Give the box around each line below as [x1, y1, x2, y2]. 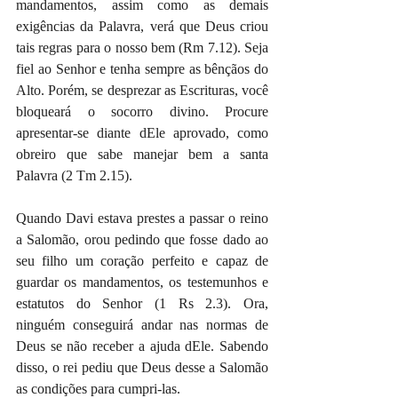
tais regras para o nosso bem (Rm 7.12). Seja [16, 40, 268, 55]
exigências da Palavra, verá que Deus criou [16, 19, 268, 34]
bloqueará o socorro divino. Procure [16, 104, 268, 119]
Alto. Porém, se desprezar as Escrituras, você [16, 83, 268, 98]
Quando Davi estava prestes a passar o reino [16, 211, 268, 226]
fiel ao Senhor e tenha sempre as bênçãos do [16, 61, 268, 76]
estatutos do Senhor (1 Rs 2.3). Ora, [16, 296, 268, 311]
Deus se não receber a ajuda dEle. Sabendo [16, 338, 268, 354]
